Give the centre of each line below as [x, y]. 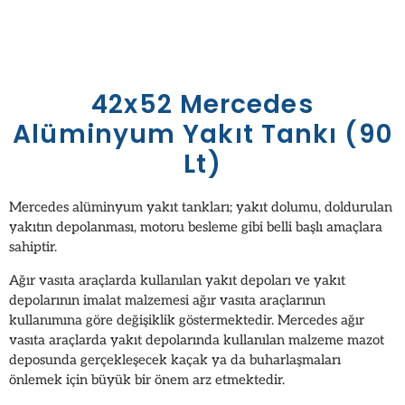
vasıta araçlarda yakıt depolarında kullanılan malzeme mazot [197, 339]
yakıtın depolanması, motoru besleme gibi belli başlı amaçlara [196, 227]
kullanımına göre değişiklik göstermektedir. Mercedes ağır [187, 320]
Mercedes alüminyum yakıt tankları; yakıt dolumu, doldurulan [201, 207]
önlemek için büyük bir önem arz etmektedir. [147, 379]
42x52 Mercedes [202, 105]
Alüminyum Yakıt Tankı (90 [202, 135]
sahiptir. [33, 247]
